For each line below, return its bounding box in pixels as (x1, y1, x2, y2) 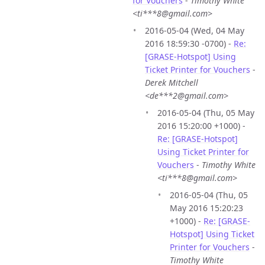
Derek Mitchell (145, 76, 198, 88)
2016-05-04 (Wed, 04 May (145, 24, 244, 36)
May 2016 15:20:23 (170, 202, 243, 214)
